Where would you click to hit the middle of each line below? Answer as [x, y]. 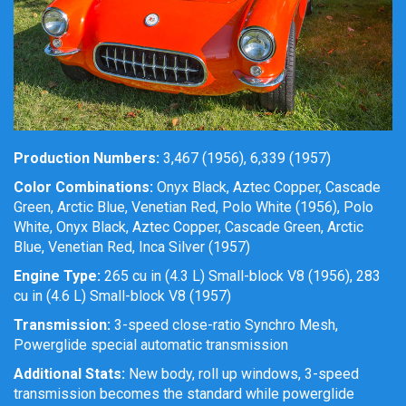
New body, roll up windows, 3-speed [242, 374]
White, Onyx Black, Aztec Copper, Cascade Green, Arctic [188, 227]
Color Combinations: [83, 188]
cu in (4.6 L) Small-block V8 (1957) [122, 296]
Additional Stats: [69, 374]
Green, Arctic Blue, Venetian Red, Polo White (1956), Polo [193, 208]
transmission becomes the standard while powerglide [184, 394]
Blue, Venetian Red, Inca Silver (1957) [132, 247]
